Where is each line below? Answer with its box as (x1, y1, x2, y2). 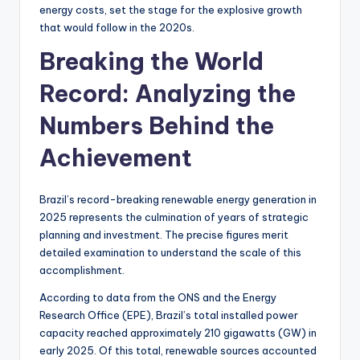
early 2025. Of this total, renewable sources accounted (39, 343, 317, 357)
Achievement (39, 142, 192, 173)
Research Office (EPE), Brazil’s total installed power (39, 308, 298, 321)
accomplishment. (39, 263, 125, 276)
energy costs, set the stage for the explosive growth (39, 2, 302, 16)
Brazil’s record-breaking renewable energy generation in (39, 192, 317, 206)
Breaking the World (39, 46, 264, 76)
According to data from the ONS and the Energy (39, 290, 276, 304)
